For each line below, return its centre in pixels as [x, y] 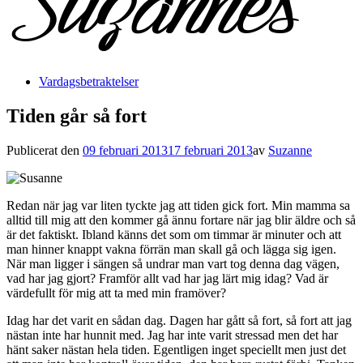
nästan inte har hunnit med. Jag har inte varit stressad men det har [172, 335]
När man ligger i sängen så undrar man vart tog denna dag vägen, [173, 263]
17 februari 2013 [210, 150]
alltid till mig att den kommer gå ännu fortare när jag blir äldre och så [181, 220]
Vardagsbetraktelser [89, 81]
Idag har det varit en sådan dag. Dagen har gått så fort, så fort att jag [179, 320]
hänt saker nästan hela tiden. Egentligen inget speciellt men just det [176, 349]
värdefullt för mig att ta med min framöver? [116, 293]
